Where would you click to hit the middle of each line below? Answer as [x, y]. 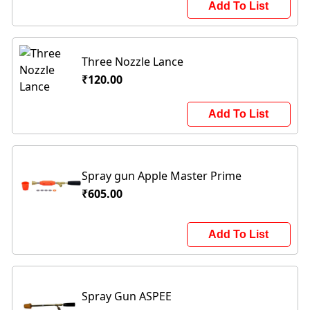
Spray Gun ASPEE [127, 296]
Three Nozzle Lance [133, 62]
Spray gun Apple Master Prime [162, 176]
